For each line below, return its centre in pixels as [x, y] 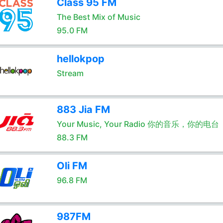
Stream [70, 73]
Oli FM [72, 166]
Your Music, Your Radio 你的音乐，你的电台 [138, 124]
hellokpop [80, 59]
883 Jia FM [83, 110]
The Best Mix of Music [98, 17]
